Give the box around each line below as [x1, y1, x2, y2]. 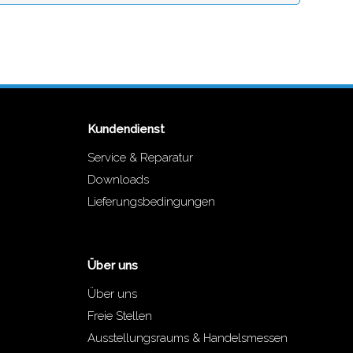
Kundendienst [87, 122, 165, 137]
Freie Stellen [87, 309, 152, 324]
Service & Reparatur [87, 150, 193, 165]
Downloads [87, 173, 149, 188]
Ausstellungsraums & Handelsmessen [87, 331, 288, 346]
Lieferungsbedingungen [87, 195, 215, 210]
